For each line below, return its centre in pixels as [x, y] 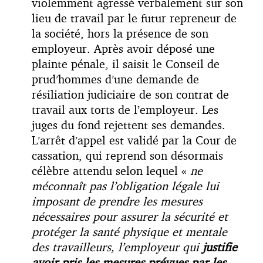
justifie [220, 247]
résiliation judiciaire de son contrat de [130, 94]
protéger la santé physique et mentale [129, 231]
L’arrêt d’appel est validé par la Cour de [134, 140]
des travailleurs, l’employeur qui [117, 247]
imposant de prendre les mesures [117, 201]
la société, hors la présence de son [120, 33]
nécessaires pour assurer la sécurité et [130, 216]
